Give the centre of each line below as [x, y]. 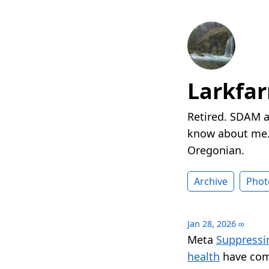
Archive [211, 182]
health [204, 257]
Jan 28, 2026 [212, 224]
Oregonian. [216, 150]
